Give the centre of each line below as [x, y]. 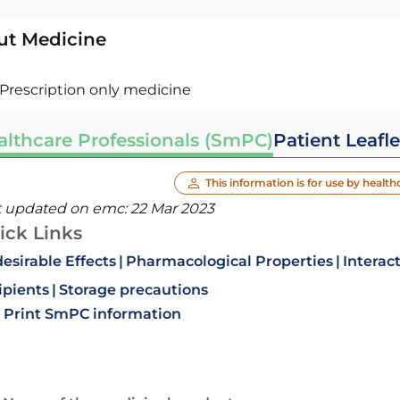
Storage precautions [133, 290]
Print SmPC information [92, 314]
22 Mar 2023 [172, 208]
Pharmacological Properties [229, 261]
